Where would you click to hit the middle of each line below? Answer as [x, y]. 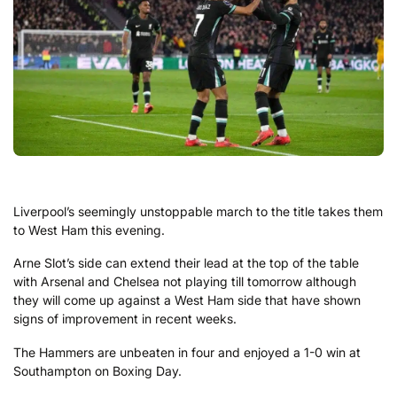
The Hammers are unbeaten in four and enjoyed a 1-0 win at [187, 352]
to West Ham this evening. [89, 230]
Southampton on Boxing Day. [97, 370]
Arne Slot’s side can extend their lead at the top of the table [186, 263]
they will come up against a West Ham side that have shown [187, 300]
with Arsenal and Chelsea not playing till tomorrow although [185, 282]
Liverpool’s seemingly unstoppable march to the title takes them [198, 211]
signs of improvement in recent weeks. [125, 319]
